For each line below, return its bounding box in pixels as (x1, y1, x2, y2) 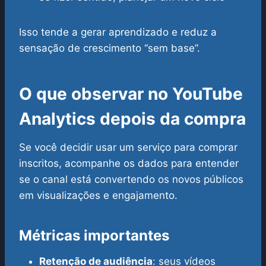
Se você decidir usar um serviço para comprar (19, 141, 237, 154)
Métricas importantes (19, 227, 169, 245)
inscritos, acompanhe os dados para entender (19, 157, 239, 170)
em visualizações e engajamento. (19, 189, 178, 202)
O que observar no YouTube (19, 84, 243, 104)
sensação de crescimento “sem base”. (19, 42, 200, 55)
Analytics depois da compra (19, 109, 246, 129)
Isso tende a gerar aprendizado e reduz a (19, 26, 217, 39)
